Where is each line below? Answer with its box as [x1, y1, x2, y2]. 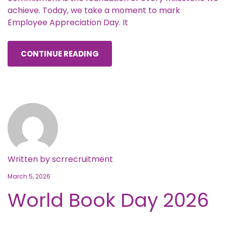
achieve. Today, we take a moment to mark [8, 4, 180, 16]
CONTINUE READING [21, 48, 99, 59]
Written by [8, 153, 52, 165]
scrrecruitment [52, 153, 113, 165]
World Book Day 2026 [8, 186, 209, 213]
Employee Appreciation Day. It [8, 16, 128, 28]
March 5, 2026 [8, 172, 50, 181]
